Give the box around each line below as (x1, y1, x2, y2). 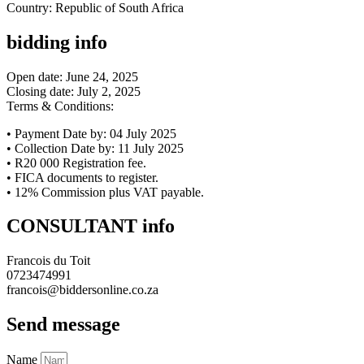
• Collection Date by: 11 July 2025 (6, 141, 184, 155)
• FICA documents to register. (6, 170, 158, 184)
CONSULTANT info (6, 215, 175, 237)
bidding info (6, 31, 107, 53)
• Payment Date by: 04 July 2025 (6, 126, 176, 141)
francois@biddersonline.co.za (6, 283, 158, 297)
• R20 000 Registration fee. (6, 155, 146, 170)
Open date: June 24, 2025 (6, 69, 138, 84)
